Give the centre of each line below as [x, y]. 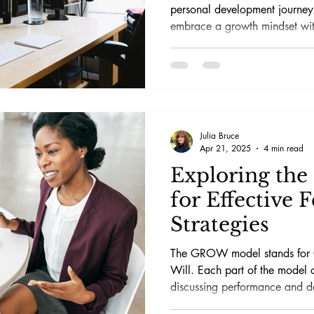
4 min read [284, 149]
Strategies [220, 225]
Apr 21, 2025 [225, 149]
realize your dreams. [219, 43]
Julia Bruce [219, 136]
